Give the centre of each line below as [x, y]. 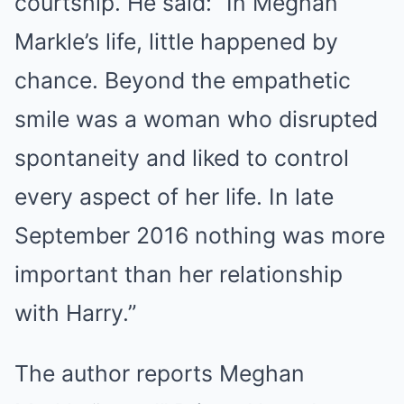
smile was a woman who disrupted [196, 119]
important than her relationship [179, 274]
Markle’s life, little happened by [176, 41]
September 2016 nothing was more [200, 235]
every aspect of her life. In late [174, 197]
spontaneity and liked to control [182, 158]
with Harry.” [75, 313]
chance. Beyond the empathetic [183, 80]
